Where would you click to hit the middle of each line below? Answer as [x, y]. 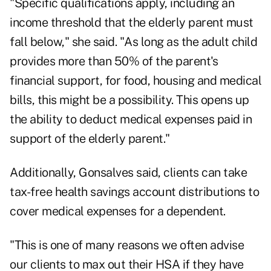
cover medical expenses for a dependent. [118, 211]
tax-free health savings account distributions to [134, 192]
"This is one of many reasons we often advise [127, 245]
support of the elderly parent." [90, 139]
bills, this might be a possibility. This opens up [129, 100]
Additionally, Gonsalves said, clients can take [128, 173]
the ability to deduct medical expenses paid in [131, 119]
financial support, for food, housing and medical [135, 81]
